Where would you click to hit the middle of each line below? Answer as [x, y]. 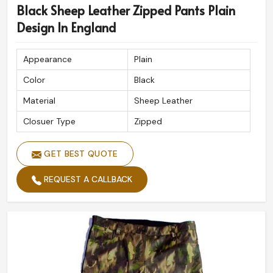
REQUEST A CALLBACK [87, 179]
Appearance [48, 59]
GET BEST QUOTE [80, 154]
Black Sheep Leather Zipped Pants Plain [126, 11]
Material [39, 101]
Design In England [66, 28]
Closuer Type [49, 122]
